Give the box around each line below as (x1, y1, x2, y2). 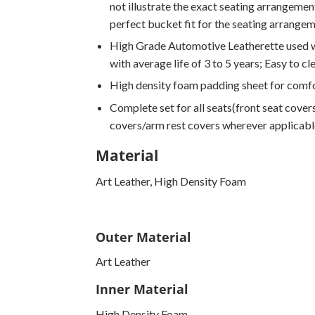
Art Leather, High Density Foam (96, 174, 246, 188)
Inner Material (96, 281, 188, 298)
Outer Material (96, 229, 191, 246)
